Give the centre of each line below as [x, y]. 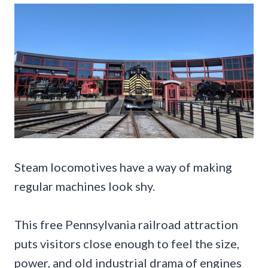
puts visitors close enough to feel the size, [127, 243]
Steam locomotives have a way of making [123, 167]
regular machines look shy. [85, 186]
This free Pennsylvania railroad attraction [126, 224]
